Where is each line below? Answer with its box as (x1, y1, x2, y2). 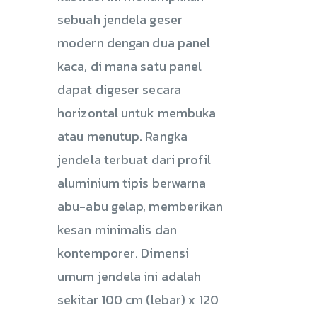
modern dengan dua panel (57, 33, 211, 52)
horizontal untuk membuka (57, 103, 217, 122)
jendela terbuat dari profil (57, 149, 211, 169)
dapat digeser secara (57, 79, 182, 99)
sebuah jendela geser (57, 9, 183, 29)
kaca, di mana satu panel (57, 56, 202, 76)
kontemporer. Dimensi (57, 243, 190, 263)
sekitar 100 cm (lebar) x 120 (57, 289, 219, 309)
